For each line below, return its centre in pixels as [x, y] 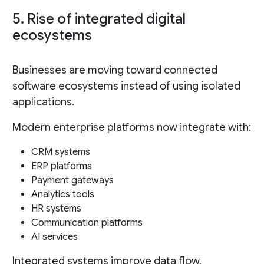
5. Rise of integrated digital [99, 19]
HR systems [56, 209]
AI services [54, 237]
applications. [43, 102]
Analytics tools [62, 195]
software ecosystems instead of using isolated [126, 86]
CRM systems [60, 152]
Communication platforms [87, 223]
